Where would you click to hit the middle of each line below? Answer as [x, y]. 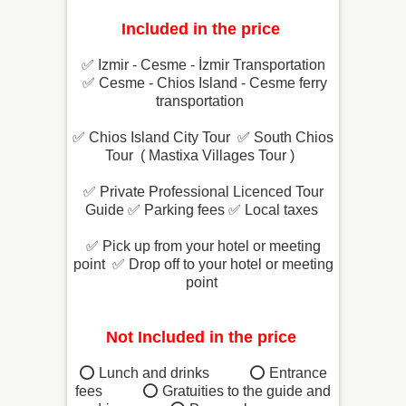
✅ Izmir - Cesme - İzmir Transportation [203, 65]
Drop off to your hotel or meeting [229, 265]
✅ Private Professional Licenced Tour [203, 192]
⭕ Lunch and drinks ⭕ [174, 373]
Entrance [298, 373]
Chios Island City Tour [159, 138]
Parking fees [182, 210]
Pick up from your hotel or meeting [209, 246]
